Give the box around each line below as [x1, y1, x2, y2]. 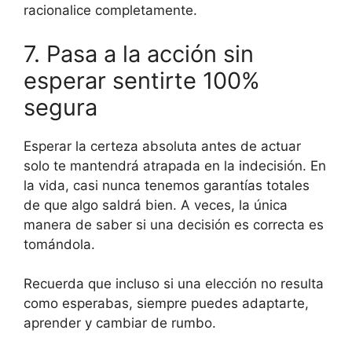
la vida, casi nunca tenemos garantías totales [24, 177, 310, 193]
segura [24, 93, 97, 121]
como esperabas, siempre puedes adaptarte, [24, 295, 309, 312]
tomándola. [24, 236, 95, 252]
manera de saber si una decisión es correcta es [24, 216, 324, 233]
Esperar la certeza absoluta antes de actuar [24, 137, 301, 154]
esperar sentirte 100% [24, 66, 260, 94]
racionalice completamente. [24, 2, 197, 19]
